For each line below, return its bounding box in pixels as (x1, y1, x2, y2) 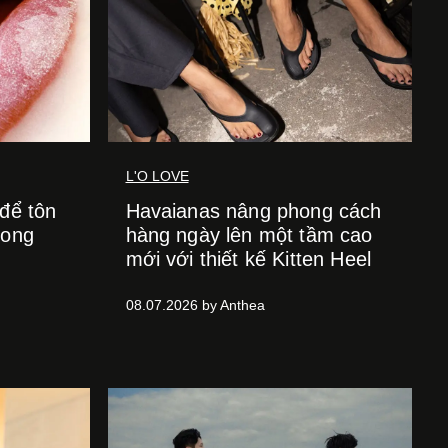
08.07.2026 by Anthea (125, 297, 265, 313)
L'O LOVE (125, 168, 189, 184)
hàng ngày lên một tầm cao (125, 224, 373, 246)
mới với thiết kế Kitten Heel (125, 248, 371, 270)
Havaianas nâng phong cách (125, 200, 382, 222)
